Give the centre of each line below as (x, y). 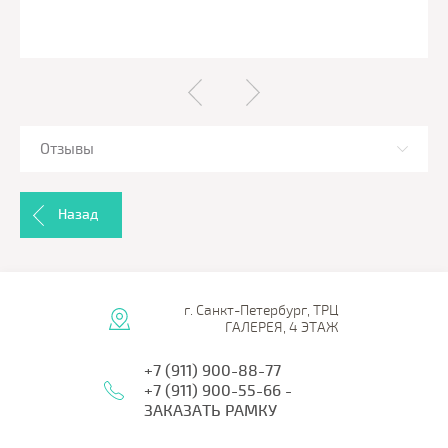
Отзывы (67, 149)
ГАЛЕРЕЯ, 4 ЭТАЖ (282, 328)
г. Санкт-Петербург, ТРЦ (261, 311)
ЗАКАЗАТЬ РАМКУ (210, 411)
